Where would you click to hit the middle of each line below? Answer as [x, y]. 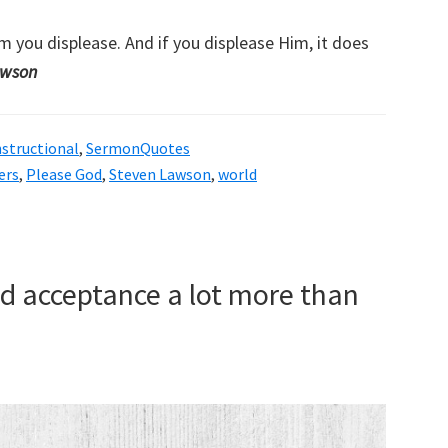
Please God [64, 174]
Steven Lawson [160, 174]
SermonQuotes [138, 148]
